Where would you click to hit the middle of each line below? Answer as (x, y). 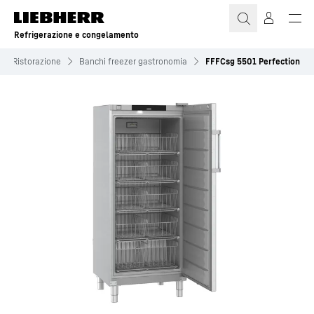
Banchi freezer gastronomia (133, 61)
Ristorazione (37, 61)
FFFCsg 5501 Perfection (253, 61)
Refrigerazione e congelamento (76, 35)
